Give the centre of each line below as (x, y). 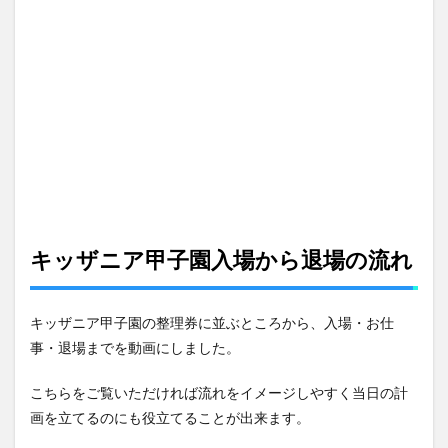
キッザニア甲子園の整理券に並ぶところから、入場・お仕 (212, 323)
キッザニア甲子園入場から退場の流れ (221, 260)
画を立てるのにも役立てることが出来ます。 (170, 418)
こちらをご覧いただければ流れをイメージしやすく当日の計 (219, 393)
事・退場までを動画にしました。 (135, 348)
